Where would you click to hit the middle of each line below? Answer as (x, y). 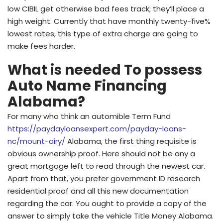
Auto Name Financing (87, 86)
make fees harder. (41, 46)
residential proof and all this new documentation (98, 191)
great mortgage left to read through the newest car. (106, 166)
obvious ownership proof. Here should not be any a (101, 153)
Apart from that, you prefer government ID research (104, 178)
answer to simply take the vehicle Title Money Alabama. (111, 216)
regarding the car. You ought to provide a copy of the (107, 203)
